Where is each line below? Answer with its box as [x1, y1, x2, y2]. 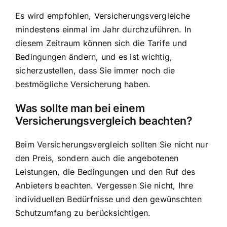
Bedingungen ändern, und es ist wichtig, [15, 51, 173, 62]
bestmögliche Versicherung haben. [15, 79, 151, 89]
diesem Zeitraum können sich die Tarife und [15, 37, 187, 48]
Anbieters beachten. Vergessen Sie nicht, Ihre [15, 180, 193, 191]
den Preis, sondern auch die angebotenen [15, 153, 179, 164]
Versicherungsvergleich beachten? [15, 114, 193, 128]
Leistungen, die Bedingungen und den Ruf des [15, 167, 196, 177]
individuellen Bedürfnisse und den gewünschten [15, 194, 202, 205]
